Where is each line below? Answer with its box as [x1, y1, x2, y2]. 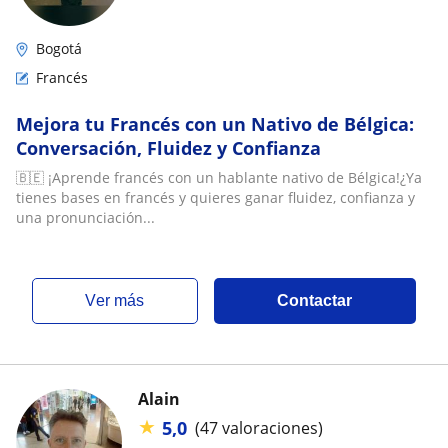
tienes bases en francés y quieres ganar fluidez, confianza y [16, 187, 415, 207]
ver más [96, 291, 145, 309]
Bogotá [36, 38, 82, 58]
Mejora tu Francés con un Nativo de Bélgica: [16, 111, 414, 136]
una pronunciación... [16, 207, 155, 227]
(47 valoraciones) [195, 417, 323, 439]
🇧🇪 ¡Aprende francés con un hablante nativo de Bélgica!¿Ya [16, 167, 422, 187]
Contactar [277, 291, 353, 309]
